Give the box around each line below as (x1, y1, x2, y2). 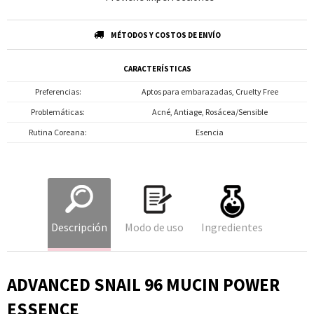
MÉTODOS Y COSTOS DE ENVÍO (110, 30, 221, 40)
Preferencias (34, 86, 79, 97)
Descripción (51, 220, 107, 234)
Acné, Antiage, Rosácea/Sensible (151, 107, 268, 117)
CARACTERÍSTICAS (123, 64, 191, 74)
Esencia (196, 127, 224, 137)
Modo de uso (125, 220, 184, 234)
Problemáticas (31, 107, 83, 117)
